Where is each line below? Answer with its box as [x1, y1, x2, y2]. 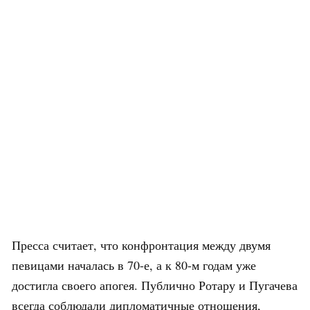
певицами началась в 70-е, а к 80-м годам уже [12, 256, 256, 273]
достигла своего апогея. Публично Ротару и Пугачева [12, 276, 298, 293]
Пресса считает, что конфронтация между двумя [12, 236, 271, 253]
